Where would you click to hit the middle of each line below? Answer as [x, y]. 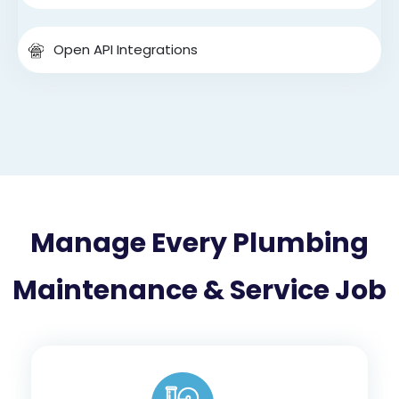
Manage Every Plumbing [199, 243]
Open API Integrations [126, 49]
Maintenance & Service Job [199, 290]
